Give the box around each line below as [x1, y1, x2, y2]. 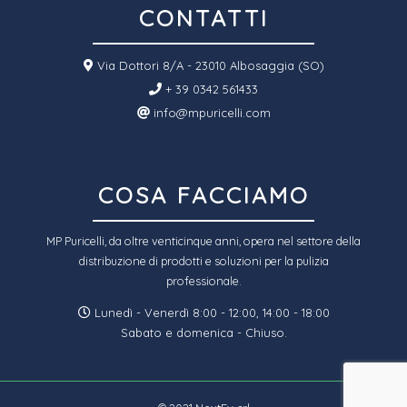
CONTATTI [138, 4, 269, 33]
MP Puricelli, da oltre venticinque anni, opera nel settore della [46, 233, 361, 249]
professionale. [165, 273, 242, 289]
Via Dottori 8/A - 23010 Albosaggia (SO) [93, 58, 324, 74]
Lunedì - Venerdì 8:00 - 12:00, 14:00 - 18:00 [90, 305, 330, 321]
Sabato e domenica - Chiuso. [120, 325, 287, 341]
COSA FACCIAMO [97, 181, 310, 210]
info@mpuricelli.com [149, 105, 271, 121]
